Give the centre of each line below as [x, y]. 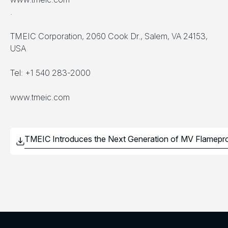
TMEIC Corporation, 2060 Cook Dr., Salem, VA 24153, [109, 36]
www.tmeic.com [40, 97]
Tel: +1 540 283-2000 [50, 73]
